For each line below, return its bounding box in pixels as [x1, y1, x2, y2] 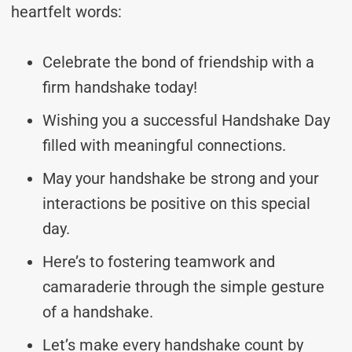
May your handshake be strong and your [42, 168, 319, 188]
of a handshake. [42, 302, 153, 321]
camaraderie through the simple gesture [42, 277, 324, 296]
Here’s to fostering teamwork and [42, 251, 275, 271]
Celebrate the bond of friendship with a [42, 52, 314, 71]
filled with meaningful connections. [42, 135, 286, 155]
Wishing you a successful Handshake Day [42, 110, 330, 130]
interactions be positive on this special [42, 193, 310, 213]
